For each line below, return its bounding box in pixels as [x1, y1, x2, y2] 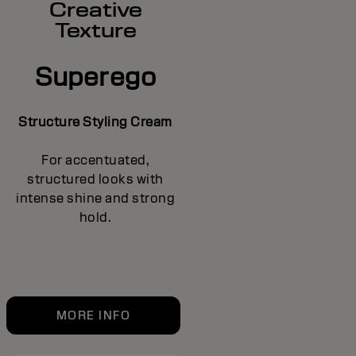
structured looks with [27, 171, 164, 188]
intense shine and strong [16, 190, 175, 207]
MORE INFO [56, 308, 131, 323]
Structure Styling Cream [18, 114, 172, 131]
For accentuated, [41, 152, 149, 169]
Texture [54, 17, 137, 44]
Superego [35, 59, 156, 94]
